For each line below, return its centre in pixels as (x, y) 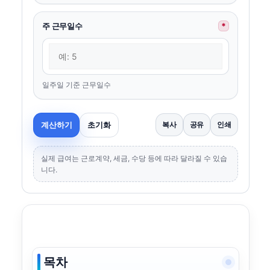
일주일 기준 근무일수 (77, 84)
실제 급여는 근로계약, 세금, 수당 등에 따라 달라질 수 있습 (134, 158)
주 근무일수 (62, 26)
